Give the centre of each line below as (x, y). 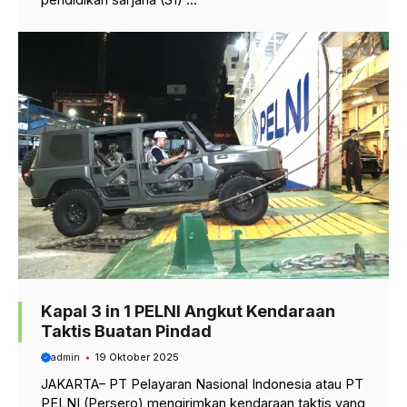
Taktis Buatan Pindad (126, 331)
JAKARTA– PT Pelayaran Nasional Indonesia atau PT (202, 384)
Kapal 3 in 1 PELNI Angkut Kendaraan (188, 311)
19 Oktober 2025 (137, 357)
